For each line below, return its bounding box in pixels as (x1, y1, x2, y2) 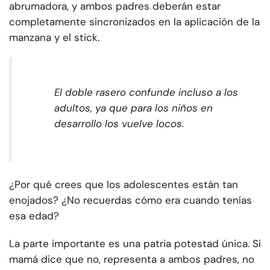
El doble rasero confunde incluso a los (54, 86, 238, 99)
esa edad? (9, 209, 59, 223)
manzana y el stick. (9, 31, 99, 45)
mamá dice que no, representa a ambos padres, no (9, 253, 254, 266)
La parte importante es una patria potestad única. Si (9, 237, 261, 251)
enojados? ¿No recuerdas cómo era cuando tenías (9, 193, 252, 207)
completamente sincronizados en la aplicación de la (9, 15, 260, 29)
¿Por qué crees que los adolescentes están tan (9, 178, 238, 192)
